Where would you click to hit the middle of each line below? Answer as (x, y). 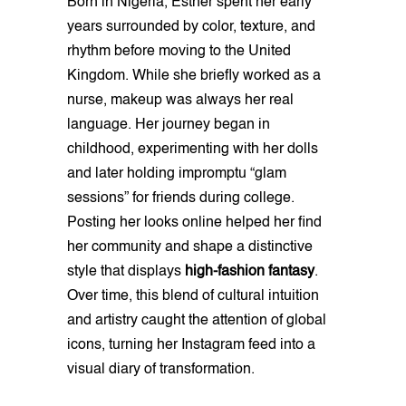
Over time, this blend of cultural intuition (193, 297)
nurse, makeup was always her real (180, 101)
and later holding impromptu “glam (177, 174)
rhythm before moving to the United (179, 52)
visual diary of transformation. (161, 370)
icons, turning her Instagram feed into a (191, 346)
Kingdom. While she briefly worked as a (194, 77)
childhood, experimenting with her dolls (193, 150)
